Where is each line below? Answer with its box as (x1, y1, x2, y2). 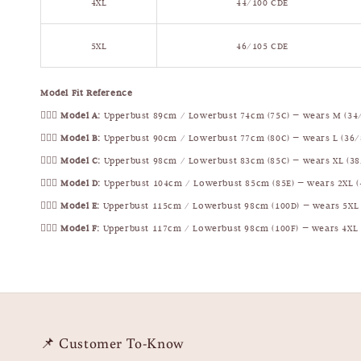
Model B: (60, 132, 102, 144)
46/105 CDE (236, 40, 288, 52)
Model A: (60, 110, 102, 122)
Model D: (60, 177, 102, 189)
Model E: (60, 200, 101, 212)
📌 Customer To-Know (40, 332, 184, 352)
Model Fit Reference (40, 87, 133, 99)
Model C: (60, 155, 102, 167)
